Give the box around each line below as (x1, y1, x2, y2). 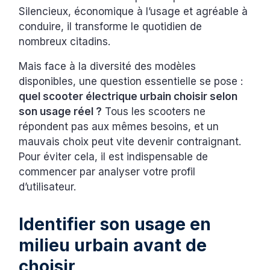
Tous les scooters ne (102, 105, 206, 118)
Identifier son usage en (19, 213, 212, 234)
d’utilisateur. (19, 180, 77, 193)
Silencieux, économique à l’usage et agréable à (19, 5, 248, 17)
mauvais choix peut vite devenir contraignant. (19, 135, 242, 148)
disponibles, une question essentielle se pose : (19, 75, 243, 87)
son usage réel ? (19, 105, 102, 118)
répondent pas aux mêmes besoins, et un (19, 120, 219, 133)
